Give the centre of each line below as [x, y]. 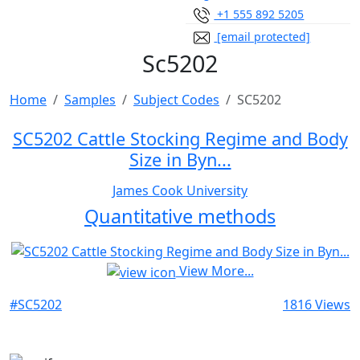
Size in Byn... [180, 160]
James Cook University [180, 191]
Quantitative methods [180, 217]
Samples [90, 100]
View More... [215, 270]
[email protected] [264, 36]
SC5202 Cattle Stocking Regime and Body [180, 139]
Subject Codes [176, 100]
